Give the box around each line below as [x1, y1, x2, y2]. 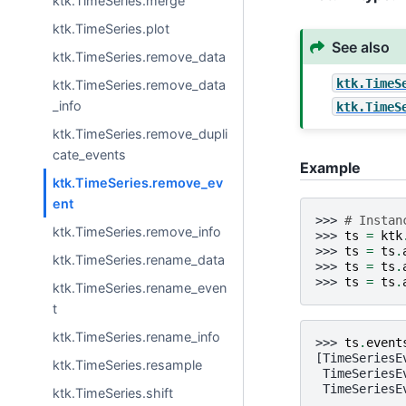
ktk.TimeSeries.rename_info [53, 328, 221, 344]
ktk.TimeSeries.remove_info [53, 223, 222, 239]
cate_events [53, 146, 127, 162]
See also [331, 37, 390, 56]
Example [299, 159, 361, 178]
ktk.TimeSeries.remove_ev [53, 174, 224, 190]
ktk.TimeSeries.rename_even [53, 279, 227, 295]
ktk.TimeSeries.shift [53, 384, 174, 401]
